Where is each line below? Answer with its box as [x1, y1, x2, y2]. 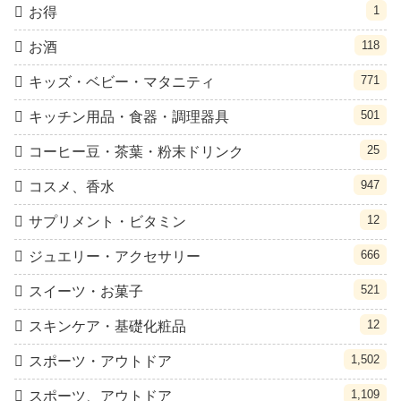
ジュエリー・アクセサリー [29, 249, 200, 265]
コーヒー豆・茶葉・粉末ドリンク [29, 144, 243, 160]
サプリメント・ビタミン [29, 214, 186, 230]
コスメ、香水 [29, 179, 115, 195]
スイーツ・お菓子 [29, 284, 143, 300]
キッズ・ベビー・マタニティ [29, 74, 215, 90]
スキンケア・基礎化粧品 [29, 319, 186, 335]
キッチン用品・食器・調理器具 [29, 109, 229, 125]
